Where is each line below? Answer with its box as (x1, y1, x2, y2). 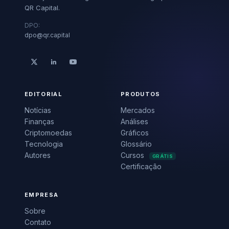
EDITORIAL (25, 90, 62, 98)
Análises (121, 117, 148, 126)
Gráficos (121, 128, 149, 137)
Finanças (25, 117, 54, 126)
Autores (25, 151, 51, 159)
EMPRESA (25, 191, 59, 198)
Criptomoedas (25, 128, 72, 137)
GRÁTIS (152, 153, 173, 159)
